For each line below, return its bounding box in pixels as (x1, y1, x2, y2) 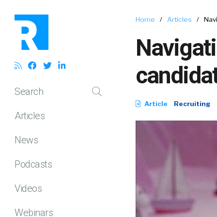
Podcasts (15, 158, 52, 170)
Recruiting (174, 100, 210, 108)
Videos (15, 182, 42, 194)
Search (15, 85, 43, 97)
